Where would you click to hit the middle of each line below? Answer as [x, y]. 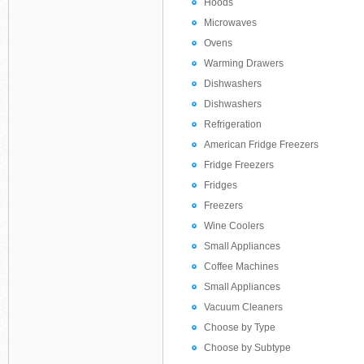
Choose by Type [240, 327]
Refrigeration [233, 124]
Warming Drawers [244, 63]
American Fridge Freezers [261, 145]
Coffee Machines [241, 266]
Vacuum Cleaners [243, 307]
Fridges [221, 185]
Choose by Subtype [247, 348]
